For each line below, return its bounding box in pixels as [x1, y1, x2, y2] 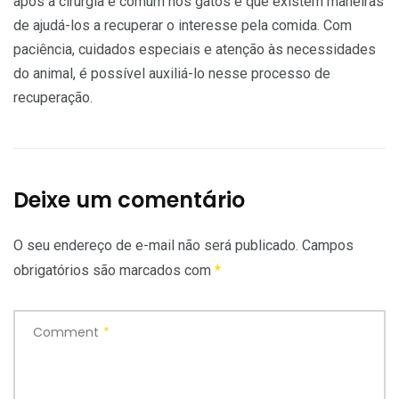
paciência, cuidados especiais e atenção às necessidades [13, 40, 376, 58]
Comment [33, 322, 99, 341]
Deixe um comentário [13, 184, 245, 215]
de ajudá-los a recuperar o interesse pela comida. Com [13, 16, 352, 34]
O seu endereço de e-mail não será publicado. [13, 236, 298, 254]
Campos [302, 236, 354, 254]
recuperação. [13, 88, 93, 106]
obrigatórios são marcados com [13, 261, 215, 279]
